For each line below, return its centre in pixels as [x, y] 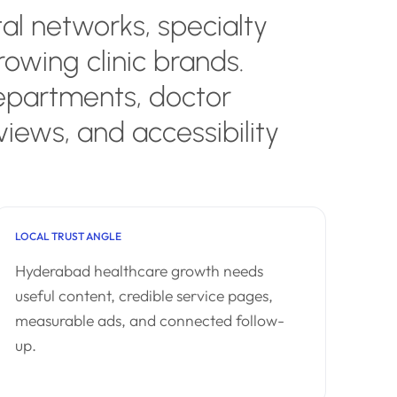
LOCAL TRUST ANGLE [68, 236]
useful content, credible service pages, [144, 296]
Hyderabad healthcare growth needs [139, 271]
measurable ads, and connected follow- [150, 320]
